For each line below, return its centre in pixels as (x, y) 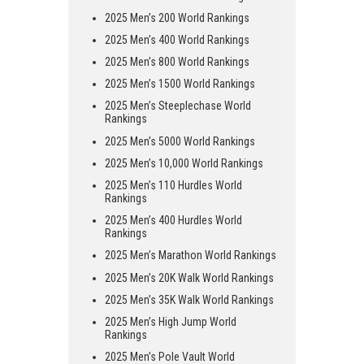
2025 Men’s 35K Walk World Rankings (189, 299)
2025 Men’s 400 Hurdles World (173, 221)
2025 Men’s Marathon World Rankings (191, 256)
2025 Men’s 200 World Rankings (177, 17)
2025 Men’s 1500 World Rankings (180, 84)
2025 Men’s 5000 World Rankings (180, 141)
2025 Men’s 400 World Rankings (177, 39)
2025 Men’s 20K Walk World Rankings (189, 277)
